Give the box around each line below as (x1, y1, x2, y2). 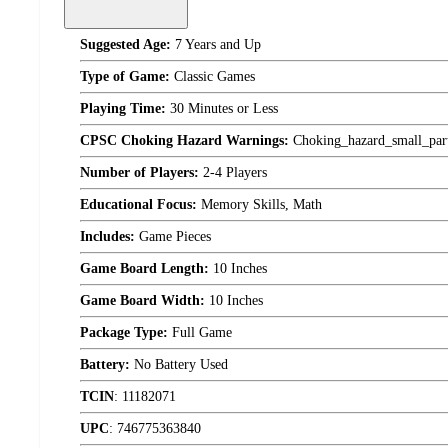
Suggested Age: (80, 37, 171, 53)
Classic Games (170, 69, 255, 85)
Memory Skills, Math (197, 197, 322, 213)
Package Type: (80, 325, 168, 341)
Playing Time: (80, 101, 166, 117)
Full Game (168, 325, 232, 341)
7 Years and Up (171, 37, 261, 53)
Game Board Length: (80, 261, 209, 277)
